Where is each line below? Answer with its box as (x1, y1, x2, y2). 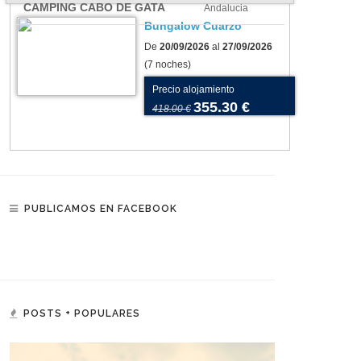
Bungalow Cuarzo (144, 19, 242, 32)
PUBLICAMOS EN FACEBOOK (24, 203, 177, 214)
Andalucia (204, 2, 248, 14)
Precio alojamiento (152, 84, 234, 95)
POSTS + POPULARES (23, 308, 140, 319)
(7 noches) (144, 59, 191, 70)
